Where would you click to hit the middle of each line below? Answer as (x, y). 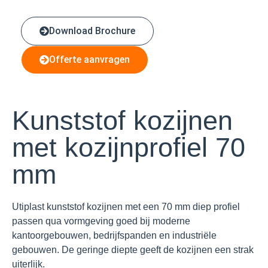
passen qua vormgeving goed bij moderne (101, 221)
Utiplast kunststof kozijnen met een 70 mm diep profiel (126, 206)
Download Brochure (92, 31)
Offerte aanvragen (89, 59)
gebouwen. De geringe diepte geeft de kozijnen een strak (133, 249)
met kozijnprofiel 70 (129, 147)
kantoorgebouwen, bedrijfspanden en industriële (114, 235)
